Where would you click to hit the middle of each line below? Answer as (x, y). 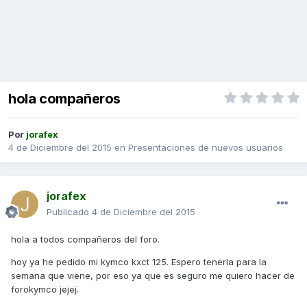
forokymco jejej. (45, 290)
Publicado (69, 212)
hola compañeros (64, 99)
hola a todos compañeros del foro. (85, 240)
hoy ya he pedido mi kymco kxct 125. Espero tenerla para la (139, 262)
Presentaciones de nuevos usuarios (206, 148)
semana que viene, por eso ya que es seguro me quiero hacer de (153, 276)
